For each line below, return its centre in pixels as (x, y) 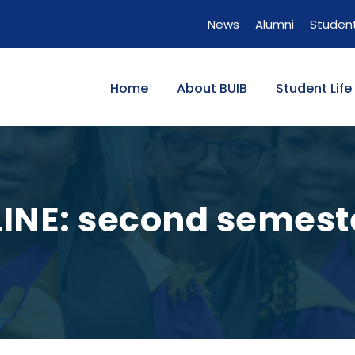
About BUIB (212, 88)
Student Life (314, 88)
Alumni (275, 24)
